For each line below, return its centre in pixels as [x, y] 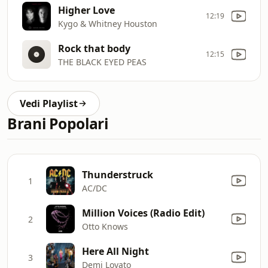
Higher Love [86, 10]
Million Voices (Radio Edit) [143, 213]
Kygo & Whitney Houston [108, 23]
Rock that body [94, 48]
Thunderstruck [118, 174]
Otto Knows [105, 226]
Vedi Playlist [49, 103]
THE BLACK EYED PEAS [102, 62]
